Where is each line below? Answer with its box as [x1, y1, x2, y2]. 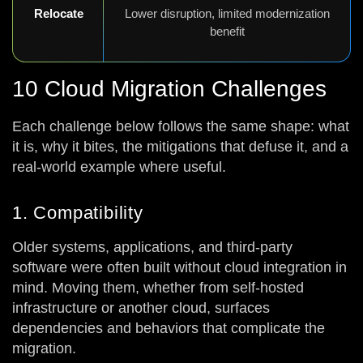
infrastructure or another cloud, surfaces [12, 299, 270, 316]
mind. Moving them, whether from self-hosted [12, 279, 304, 296]
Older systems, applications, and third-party [12, 238, 293, 255]
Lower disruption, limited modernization [124, 6, 330, 20]
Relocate [33, 6, 83, 20]
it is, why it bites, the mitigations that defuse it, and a [12, 138, 348, 155]
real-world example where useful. [12, 158, 226, 175]
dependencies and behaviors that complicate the [12, 319, 325, 336]
